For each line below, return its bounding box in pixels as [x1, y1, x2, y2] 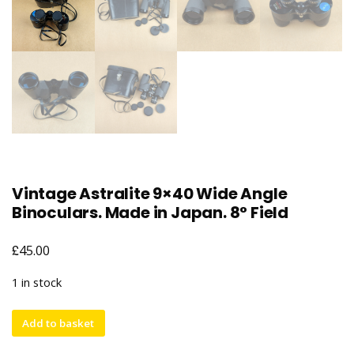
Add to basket [22, 315, 95, 330]
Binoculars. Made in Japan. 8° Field [12, 201, 288, 224]
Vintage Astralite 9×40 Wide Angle [12, 183, 288, 205]
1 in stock [12, 274, 62, 290]
